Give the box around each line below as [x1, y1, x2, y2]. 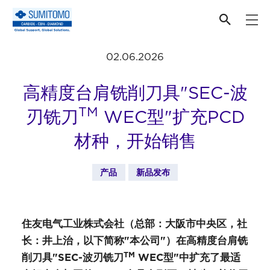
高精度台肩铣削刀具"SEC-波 [22, 80, 248, 105]
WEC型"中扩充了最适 [134, 250, 240, 265]
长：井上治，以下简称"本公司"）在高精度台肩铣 [21, 233, 248, 248]
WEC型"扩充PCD [98, 104, 245, 129]
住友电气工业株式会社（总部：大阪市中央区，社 [21, 216, 247, 231]
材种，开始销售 [74, 128, 196, 153]
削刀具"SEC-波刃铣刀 [21, 250, 124, 265]
